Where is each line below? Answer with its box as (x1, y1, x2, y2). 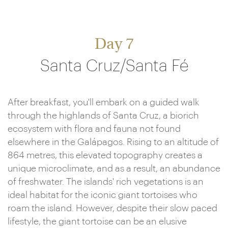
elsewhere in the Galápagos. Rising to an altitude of (8, 137, 219, 147)
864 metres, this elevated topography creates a (8, 151, 203, 160)
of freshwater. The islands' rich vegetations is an (8, 177, 204, 186)
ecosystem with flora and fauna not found (8, 124, 181, 133)
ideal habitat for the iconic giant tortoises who (8, 190, 197, 199)
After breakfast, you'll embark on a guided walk (8, 98, 199, 107)
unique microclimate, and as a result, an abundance (8, 164, 220, 173)
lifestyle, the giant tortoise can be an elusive (8, 217, 187, 226)
